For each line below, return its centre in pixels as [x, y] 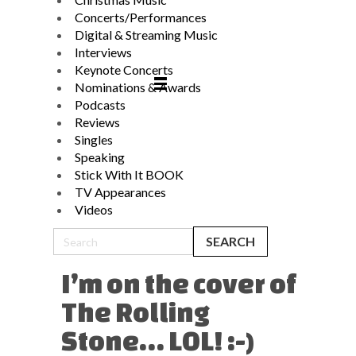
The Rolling [135, 311]
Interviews [103, 52]
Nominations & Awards [138, 87]
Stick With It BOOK [129, 174]
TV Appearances [120, 192]
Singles [94, 139]
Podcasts [100, 104]
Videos [94, 209]
